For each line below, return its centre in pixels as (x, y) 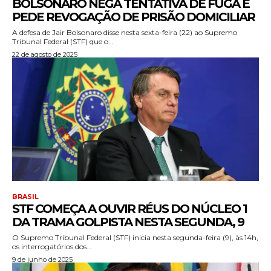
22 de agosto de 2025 (45, 55)
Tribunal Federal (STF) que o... (63, 42)
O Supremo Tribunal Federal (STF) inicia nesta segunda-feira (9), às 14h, (135, 238)
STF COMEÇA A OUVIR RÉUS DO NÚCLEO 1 (129, 209)
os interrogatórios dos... (52, 247)
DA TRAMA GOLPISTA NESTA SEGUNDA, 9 (128, 222)
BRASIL (25, 197)
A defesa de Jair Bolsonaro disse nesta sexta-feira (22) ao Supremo (125, 33)
